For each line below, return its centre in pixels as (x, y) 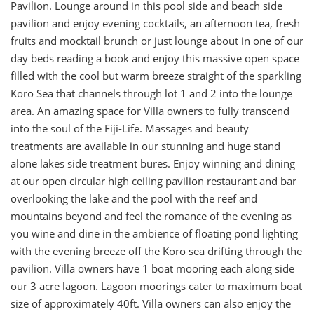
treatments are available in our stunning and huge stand (145, 146)
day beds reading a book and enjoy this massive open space (155, 58)
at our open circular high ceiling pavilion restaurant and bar (153, 181)
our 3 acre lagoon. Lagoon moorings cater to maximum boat (156, 286)
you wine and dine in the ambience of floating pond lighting (154, 233)
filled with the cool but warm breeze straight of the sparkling (156, 76)
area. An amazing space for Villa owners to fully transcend (150, 111)
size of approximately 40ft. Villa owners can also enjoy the (151, 303)
